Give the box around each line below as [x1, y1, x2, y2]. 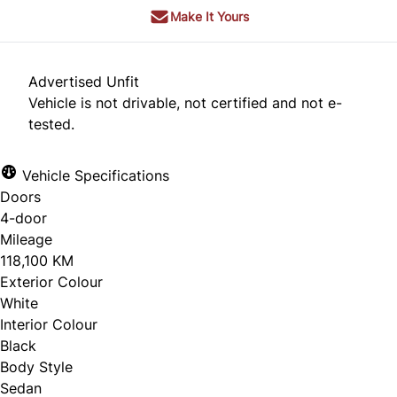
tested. [28, 115, 74, 134]
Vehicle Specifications [18, 167, 169, 185]
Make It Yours [169, 9, 249, 25]
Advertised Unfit [28, 73, 139, 91]
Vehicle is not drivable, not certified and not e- [28, 94, 342, 113]
